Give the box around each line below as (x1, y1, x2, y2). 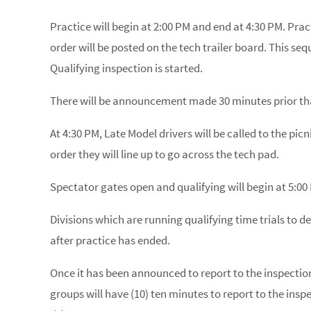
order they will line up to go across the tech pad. (50, 146, 279, 162)
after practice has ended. (50, 233, 170, 248)
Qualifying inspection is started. (50, 60, 203, 76)
